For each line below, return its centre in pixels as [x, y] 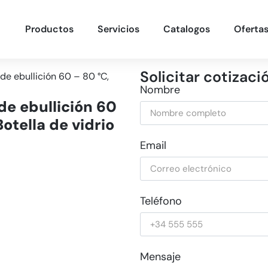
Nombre [160, 90]
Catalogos [187, 29]
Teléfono [161, 201]
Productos [49, 29]
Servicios [118, 29]
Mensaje [160, 257]
